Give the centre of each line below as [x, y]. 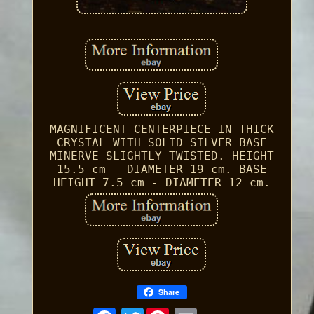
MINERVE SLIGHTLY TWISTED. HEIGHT [162, 156]
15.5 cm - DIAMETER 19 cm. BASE [162, 170]
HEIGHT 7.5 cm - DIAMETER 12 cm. [162, 183]
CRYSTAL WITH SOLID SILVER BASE [162, 143]
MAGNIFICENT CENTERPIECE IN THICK [162, 130]
